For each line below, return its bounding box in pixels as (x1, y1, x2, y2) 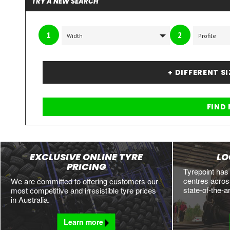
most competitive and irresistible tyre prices (11, 184, 156, 196)
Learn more (63, 217, 105, 227)
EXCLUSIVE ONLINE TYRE (30, 150, 143, 163)
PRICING (66, 160, 106, 173)
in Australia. (11, 194, 50, 205)
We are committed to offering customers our (11, 175, 158, 186)
